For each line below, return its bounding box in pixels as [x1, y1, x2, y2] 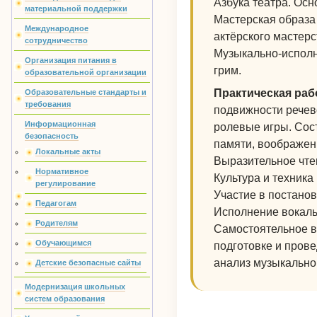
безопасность [25, 132, 79, 140]
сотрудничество [25, 36, 88, 45]
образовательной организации [25, 68, 146, 76]
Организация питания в [25, 56, 117, 64]
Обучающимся [35, 238, 91, 247]
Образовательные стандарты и [25, 88, 146, 96]
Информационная [25, 120, 96, 128]
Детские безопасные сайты [35, 258, 141, 267]
